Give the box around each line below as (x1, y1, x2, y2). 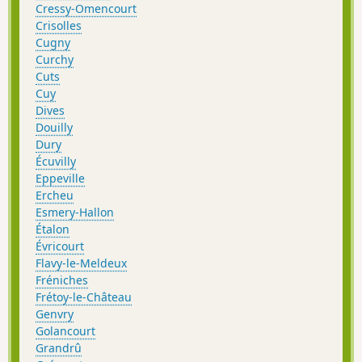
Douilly (36, 120, 73, 136)
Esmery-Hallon (36, 204, 114, 221)
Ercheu (36, 187, 74, 204)
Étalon (36, 221, 69, 238)
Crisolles (36, 18, 82, 34)
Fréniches (36, 272, 88, 288)
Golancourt (36, 323, 95, 339)
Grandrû (36, 340, 82, 356)
